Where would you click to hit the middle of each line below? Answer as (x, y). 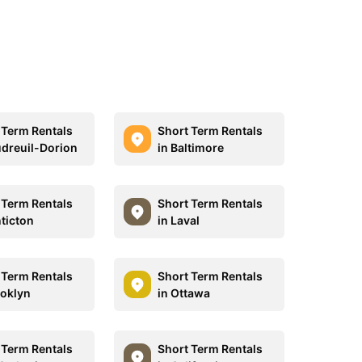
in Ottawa (183, 293)
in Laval (178, 220)
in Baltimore (190, 147)
